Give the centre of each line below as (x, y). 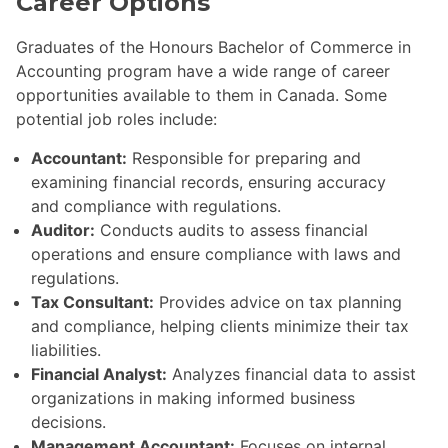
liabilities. (66, 350)
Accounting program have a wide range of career (203, 71)
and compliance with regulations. (156, 206)
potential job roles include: (116, 119)
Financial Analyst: (99, 374)
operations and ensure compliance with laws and (216, 254)
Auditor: (63, 230)
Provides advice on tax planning (278, 302)
